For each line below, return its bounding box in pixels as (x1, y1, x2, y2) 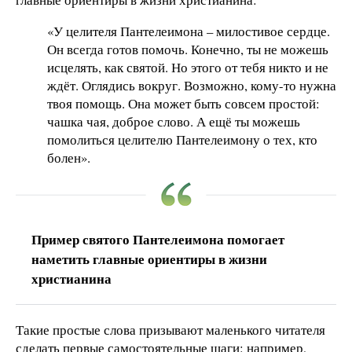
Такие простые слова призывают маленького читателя (16, 320, 325, 339)
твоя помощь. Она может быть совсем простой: (47, 93, 320, 112)
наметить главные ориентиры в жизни (31, 248, 267, 269)
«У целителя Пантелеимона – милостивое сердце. (47, 21, 330, 40)
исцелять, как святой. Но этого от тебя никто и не (47, 57, 328, 76)
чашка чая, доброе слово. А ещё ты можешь (47, 112, 300, 130)
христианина (31, 268, 112, 288)
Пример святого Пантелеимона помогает (31, 229, 284, 249)
